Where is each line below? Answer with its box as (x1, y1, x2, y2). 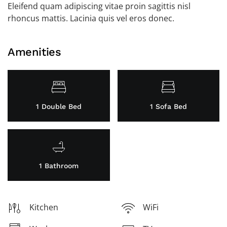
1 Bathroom (39, 162, 79, 170)
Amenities (8, 46, 61, 58)
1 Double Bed (35, 102, 82, 110)
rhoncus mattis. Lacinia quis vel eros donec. (8, 13, 174, 24)
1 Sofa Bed (149, 102, 187, 110)
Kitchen (29, 202, 58, 213)
